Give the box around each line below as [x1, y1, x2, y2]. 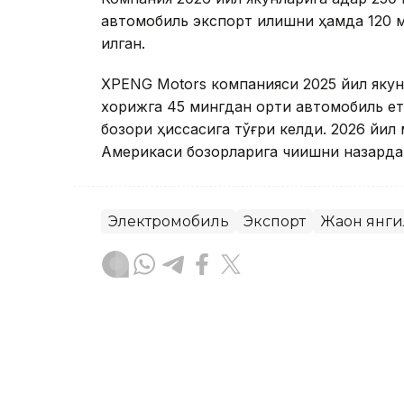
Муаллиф [160, 360, 225, 379]
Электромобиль [108, 213, 229, 231]
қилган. [101, 34, 145, 53]
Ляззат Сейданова [160, 338, 299, 356]
